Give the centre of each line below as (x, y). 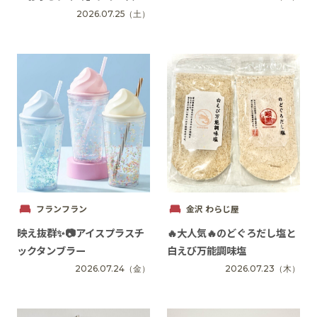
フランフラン (61, 209)
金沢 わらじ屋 (212, 209)
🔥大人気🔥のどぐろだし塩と (231, 233)
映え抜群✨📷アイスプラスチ (80, 233)
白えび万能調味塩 (206, 250)
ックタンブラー (51, 250)
